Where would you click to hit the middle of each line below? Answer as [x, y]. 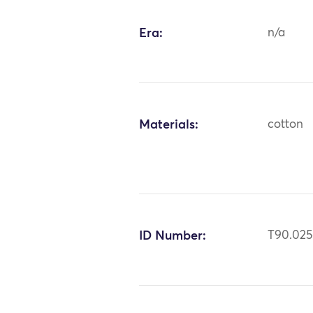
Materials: [169, 125]
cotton [286, 124]
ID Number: [173, 236]
